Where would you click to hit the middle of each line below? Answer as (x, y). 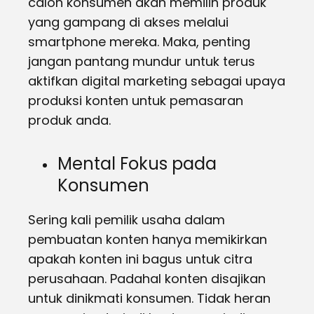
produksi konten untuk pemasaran (136, 101)
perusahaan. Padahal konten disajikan (147, 279)
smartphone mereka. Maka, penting (139, 42)
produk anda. (69, 120)
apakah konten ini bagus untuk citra (140, 259)
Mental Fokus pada (137, 164)
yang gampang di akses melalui (128, 22)
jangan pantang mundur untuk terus (142, 61)
